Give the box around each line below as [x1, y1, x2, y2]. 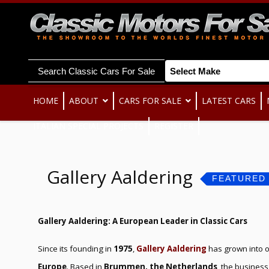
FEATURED [211, 174, 266, 183]
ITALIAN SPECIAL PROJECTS [33, 120, 144, 131]
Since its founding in [38, 243, 113, 254]
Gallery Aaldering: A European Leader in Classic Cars [38, 215, 247, 226]
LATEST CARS [202, 95, 256, 106]
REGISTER [154, 120, 193, 131]
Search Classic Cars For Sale [38, 66, 155, 76]
